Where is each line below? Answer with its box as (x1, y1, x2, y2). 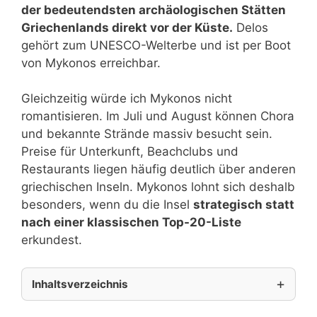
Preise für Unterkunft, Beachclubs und (21, 144, 238, 159)
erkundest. (21, 233, 82, 248)
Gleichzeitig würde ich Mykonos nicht (21, 91, 232, 106)
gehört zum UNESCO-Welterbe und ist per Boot (21, 38, 291, 52)
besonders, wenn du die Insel (21, 197, 193, 212)
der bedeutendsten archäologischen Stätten (21, 2, 286, 17)
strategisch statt (193, 197, 294, 212)
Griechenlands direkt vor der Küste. (21, 20, 233, 35)
